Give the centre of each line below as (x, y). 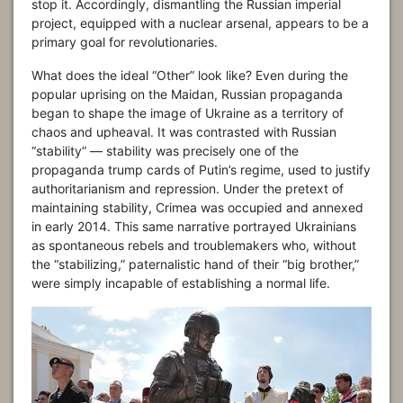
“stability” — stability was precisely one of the (165, 150)
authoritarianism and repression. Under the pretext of (188, 188)
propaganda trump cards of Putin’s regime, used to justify (201, 169)
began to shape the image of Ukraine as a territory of (188, 112)
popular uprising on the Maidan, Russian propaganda (187, 94)
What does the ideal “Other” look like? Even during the (190, 75)
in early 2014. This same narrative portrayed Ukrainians (194, 226)
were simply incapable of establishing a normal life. (181, 282)
